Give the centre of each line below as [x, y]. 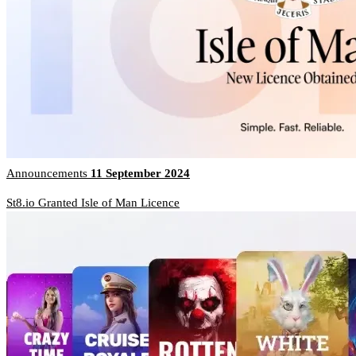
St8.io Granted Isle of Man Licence [93, 203]
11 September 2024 [140, 174]
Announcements [48, 174]
